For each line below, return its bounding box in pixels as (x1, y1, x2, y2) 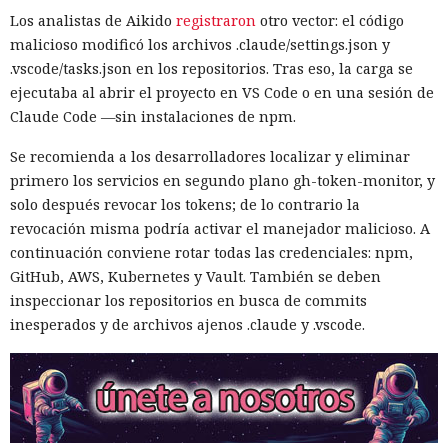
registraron (176, 10, 256, 30)
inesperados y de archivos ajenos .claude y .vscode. (10, 314, 365, 334)
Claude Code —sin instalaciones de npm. (10, 106, 296, 126)
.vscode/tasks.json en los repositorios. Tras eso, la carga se (10, 58, 413, 78)
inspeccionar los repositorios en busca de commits (10, 290, 367, 310)
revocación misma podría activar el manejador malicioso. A (10, 218, 430, 238)
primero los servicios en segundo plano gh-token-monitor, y (10, 170, 435, 190)
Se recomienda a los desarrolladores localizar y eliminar (10, 146, 410, 166)
